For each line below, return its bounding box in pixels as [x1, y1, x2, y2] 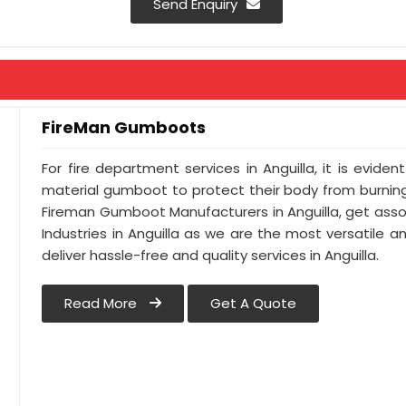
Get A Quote [210, 294, 297, 314]
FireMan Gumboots [42, 116, 207, 139]
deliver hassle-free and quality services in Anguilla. [42, 246, 380, 266]
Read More [64, 294, 141, 314]
